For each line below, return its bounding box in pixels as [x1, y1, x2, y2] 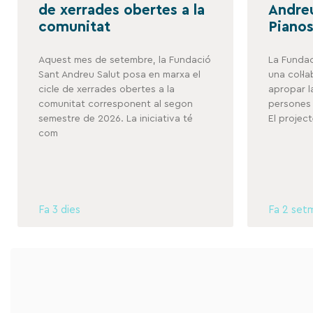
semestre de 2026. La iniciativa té [38, 113, 193, 124]
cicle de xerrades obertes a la [38, 84, 175, 94]
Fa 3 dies [38, 204, 80, 215]
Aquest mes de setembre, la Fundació [38, 54, 211, 65]
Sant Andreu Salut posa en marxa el [38, 69, 201, 80]
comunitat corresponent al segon [38, 99, 193, 109]
